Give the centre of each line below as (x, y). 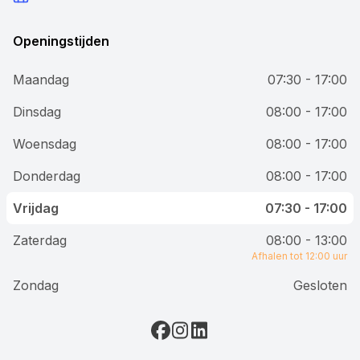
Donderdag (47, 176)
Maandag (41, 80)
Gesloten (320, 286)
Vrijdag (36, 209)
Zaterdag (40, 241)
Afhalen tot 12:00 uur (299, 256)
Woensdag (45, 144)
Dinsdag (37, 112)
